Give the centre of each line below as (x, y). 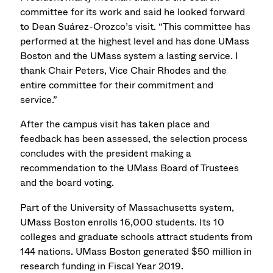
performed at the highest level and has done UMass (135, 41)
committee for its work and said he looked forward (133, 12)
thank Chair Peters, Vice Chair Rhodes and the (124, 70)
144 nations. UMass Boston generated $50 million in (136, 251)
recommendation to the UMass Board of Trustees (130, 168)
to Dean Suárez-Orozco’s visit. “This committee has (136, 26)
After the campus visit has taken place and (115, 124)
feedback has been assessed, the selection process (134, 139)
